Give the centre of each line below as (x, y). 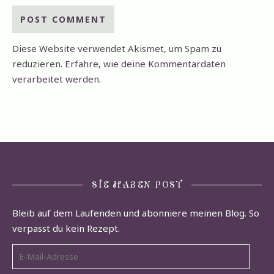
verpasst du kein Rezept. (66, 228)
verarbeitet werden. (57, 79)
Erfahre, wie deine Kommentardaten (145, 64)
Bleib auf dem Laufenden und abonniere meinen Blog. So (136, 213)
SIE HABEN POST (137, 185)
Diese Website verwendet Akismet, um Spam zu (117, 49)
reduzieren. (39, 64)
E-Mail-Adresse (45, 251)
